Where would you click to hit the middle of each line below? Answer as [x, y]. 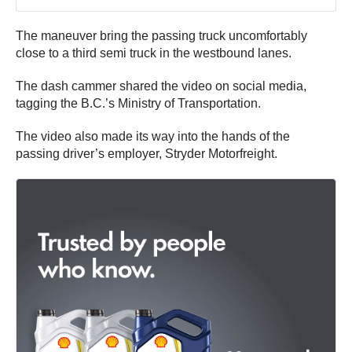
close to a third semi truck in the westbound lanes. [154, 53]
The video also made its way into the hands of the [153, 136]
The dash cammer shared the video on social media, [161, 86]
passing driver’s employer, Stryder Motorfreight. [147, 153]
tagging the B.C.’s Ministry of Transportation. [138, 103]
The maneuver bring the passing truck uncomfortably [161, 35]
